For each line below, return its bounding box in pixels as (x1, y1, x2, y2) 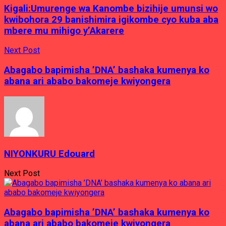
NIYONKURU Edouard (4, 148, 95, 159)
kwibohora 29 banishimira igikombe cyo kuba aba (4, 14, 218, 25)
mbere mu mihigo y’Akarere (4, 25, 124, 36)
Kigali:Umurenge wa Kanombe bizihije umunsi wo (4, 3, 218, 14)
